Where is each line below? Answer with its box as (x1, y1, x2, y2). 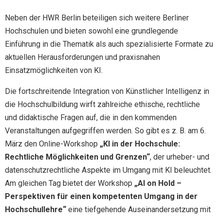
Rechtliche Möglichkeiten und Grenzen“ (5, 152, 150, 162)
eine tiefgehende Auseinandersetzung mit (66, 204, 211, 214)
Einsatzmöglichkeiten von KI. (5, 65, 105, 75)
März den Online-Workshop (5, 139, 100, 148)
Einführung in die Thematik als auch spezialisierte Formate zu (5, 39, 213, 49)
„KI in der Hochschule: (100, 139, 180, 148)
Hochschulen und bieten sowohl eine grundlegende (5, 26, 178, 36)
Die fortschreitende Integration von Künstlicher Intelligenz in (5, 86, 209, 96)
